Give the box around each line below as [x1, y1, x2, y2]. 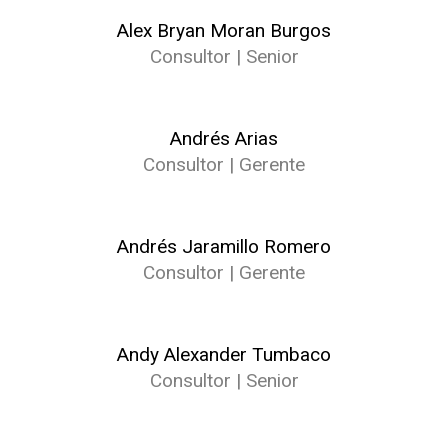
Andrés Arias [170, 127, 278, 150]
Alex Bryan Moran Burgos [117, 19, 331, 42]
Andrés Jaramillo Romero [117, 235, 331, 258]
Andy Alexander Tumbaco [117, 343, 331, 366]
